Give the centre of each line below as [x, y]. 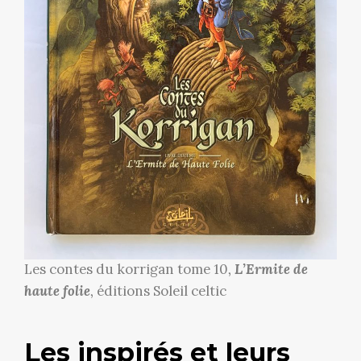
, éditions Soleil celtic [158, 291]
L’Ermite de [271, 270]
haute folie [57, 291]
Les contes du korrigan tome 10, [129, 270]
